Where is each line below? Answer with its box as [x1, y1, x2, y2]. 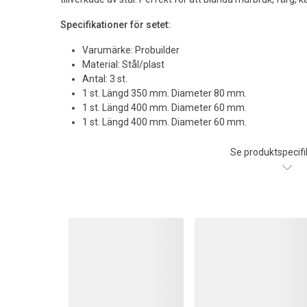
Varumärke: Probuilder [82, 44, 180, 56]
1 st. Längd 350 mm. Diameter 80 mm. [82, 87, 247, 99]
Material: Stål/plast [82, 58, 164, 70]
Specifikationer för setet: [60, 19, 171, 30]
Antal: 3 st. [82, 73, 127, 84]
